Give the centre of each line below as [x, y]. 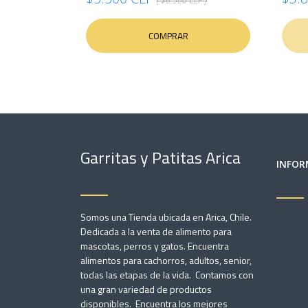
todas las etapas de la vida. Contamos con [167, 275]
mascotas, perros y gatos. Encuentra [155, 246]
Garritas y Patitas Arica [161, 157]
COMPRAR [168, 36]
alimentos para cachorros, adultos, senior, [166, 260]
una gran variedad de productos [146, 289]
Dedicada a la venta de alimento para [156, 231]
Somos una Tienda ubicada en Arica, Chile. [166, 217]
